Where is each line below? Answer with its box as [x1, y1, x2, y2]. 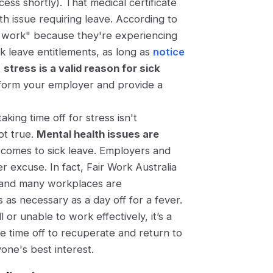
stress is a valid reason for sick [4, 62, 160, 74]
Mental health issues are [37, 128, 159, 140]
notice [153, 46, 185, 58]
